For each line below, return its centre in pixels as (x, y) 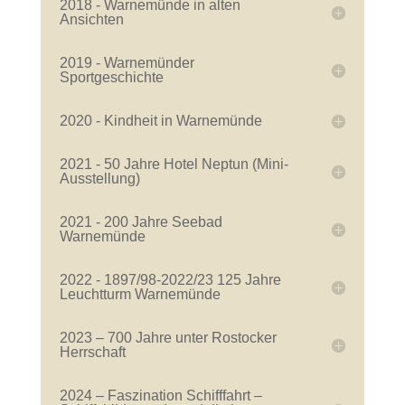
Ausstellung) (99, 179)
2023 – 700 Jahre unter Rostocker (168, 338)
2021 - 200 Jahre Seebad (141, 222)
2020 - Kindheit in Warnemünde (160, 121)
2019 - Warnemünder (127, 63)
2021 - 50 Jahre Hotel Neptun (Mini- (174, 165)
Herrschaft (92, 353)
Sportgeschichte (111, 78)
